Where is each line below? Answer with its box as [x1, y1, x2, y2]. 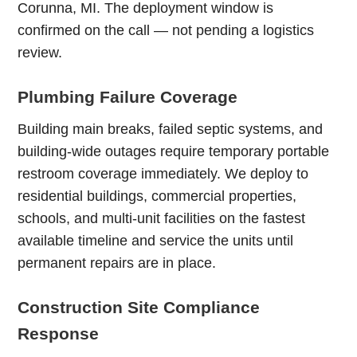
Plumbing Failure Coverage [18, 88, 238, 106]
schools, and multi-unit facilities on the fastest [18, 210, 306, 226]
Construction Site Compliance [18, 298, 261, 316]
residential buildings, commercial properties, [18, 188, 297, 204]
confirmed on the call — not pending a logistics [18, 22, 315, 38]
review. [18, 45, 63, 61]
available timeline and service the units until [18, 233, 294, 249]
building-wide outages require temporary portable [18, 143, 330, 159]
